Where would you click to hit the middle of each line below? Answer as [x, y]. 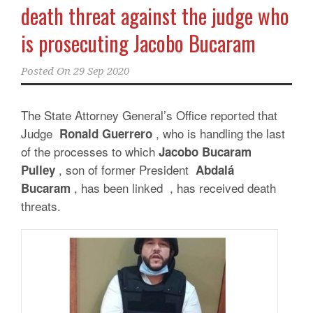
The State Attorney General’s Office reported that [149, 115]
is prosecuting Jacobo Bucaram [138, 43]
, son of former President [125, 169]
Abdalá [215, 170]
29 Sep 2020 [101, 71]
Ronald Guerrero [106, 133]
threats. [41, 206]
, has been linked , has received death [173, 188]
